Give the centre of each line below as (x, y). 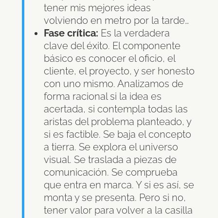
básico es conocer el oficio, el (109, 59)
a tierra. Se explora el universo (111, 147)
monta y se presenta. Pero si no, (115, 198)
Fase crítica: (71, 33)
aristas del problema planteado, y (117, 122)
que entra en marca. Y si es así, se (119, 185)
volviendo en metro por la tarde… (116, 21)
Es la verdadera (134, 33)
